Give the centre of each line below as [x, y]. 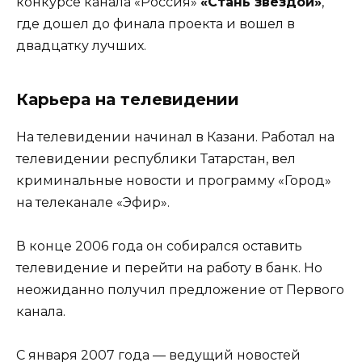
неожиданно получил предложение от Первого [180, 290]
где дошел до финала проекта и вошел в [156, 24]
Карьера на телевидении [128, 100]
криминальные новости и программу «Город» [174, 181]
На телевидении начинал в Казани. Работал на [175, 137]
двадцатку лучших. [81, 46]
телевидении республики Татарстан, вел [156, 159]
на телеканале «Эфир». [93, 203]
